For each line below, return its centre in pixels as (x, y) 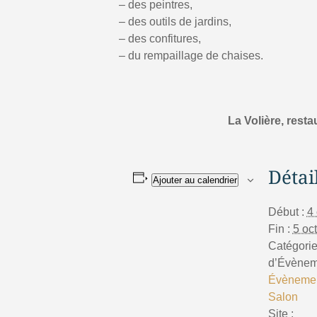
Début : (286, 212)
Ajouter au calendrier (195, 180)
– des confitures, (160, 38)
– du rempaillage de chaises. (191, 55)
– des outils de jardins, (175, 21)
